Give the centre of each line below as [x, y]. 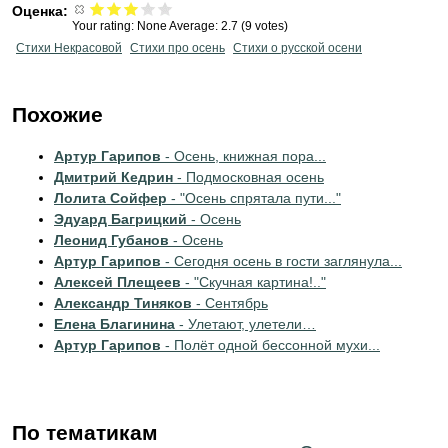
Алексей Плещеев [117, 282]
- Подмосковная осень [248, 177]
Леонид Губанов [111, 240]
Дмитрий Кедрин [113, 177]
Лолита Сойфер [110, 198]
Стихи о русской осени [297, 48]
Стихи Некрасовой [69, 48]
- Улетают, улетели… [245, 324]
